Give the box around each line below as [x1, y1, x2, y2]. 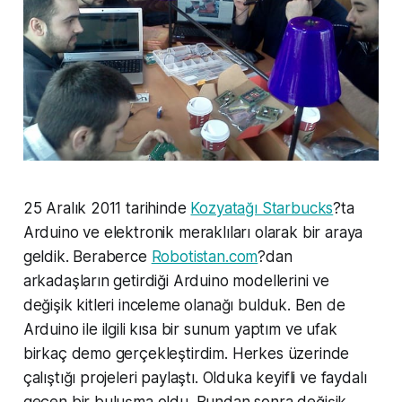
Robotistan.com [151, 248, 258, 267]
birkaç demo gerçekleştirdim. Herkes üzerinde [22, 345, 350, 363]
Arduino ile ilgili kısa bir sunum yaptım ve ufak [22, 320, 337, 339]
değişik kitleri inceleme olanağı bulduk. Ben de [22, 296, 345, 315]
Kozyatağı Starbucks [190, 199, 334, 218]
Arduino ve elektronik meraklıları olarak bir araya [22, 223, 363, 242]
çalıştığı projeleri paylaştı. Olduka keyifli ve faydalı [22, 369, 367, 388]
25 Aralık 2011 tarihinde [22, 199, 191, 218]
